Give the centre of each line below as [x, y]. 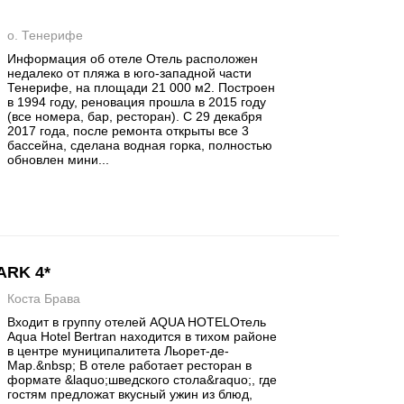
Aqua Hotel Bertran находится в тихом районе [142, 336]
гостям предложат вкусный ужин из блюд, [130, 394]
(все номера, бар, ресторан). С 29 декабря [135, 116]
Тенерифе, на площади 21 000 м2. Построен [142, 87]
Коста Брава [44, 298]
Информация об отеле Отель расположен [133, 59]
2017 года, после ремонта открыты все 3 [129, 131]
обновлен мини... [59, 160]
